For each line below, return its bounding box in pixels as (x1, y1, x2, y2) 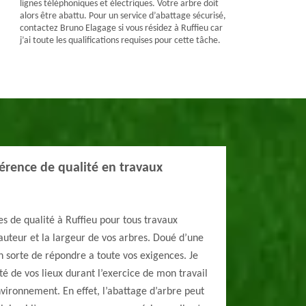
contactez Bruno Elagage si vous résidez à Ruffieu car (19, 23, 223, 33)
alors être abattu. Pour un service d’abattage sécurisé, (19, 11, 226, 21)
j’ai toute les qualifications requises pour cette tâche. (19, 36, 221, 46)
